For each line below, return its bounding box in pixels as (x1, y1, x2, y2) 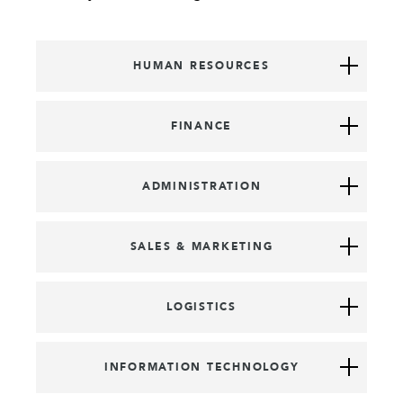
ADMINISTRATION (141, 178, 262, 193)
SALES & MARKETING (130, 238, 273, 254)
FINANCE (170, 118, 233, 133)
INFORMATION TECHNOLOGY (103, 359, 300, 374)
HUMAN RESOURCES (133, 58, 270, 73)
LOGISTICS (166, 299, 237, 314)
